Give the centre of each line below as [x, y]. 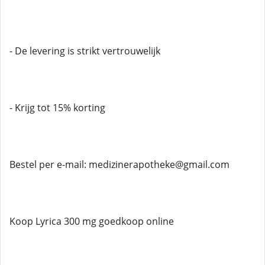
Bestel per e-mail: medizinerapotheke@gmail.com [119, 164]
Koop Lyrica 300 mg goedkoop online [92, 221]
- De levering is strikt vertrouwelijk [85, 51]
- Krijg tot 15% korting [57, 108]
